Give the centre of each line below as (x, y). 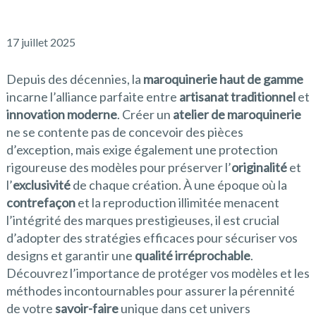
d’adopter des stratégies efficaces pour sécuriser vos (152, 238)
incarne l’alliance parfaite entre (92, 97)
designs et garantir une (70, 255)
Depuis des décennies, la (74, 79)
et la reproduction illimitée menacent (177, 202)
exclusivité (41, 185)
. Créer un (145, 114)
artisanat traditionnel (237, 97)
